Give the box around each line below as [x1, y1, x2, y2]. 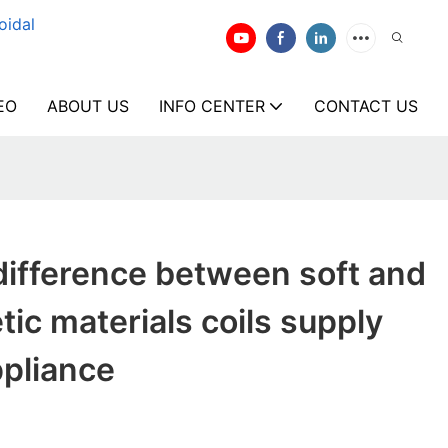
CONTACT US [314, 96, 418, 116]
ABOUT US [47, 96, 129, 116]
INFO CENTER [159, 96, 265, 116]
